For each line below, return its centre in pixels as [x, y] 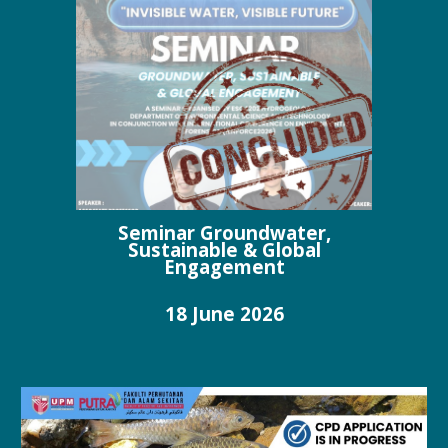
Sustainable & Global [224, 250]
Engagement [224, 267]
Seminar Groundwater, [224, 233]
